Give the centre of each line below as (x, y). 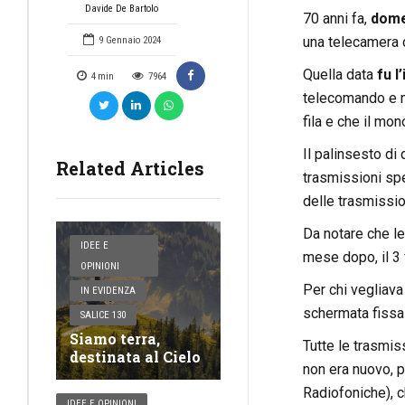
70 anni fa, (336, 19)
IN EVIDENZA (108, 291)
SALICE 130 (104, 316)
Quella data (339, 75)
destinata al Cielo (135, 357)
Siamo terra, (115, 339)
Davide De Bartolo (122, 9)
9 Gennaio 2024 (129, 40)
